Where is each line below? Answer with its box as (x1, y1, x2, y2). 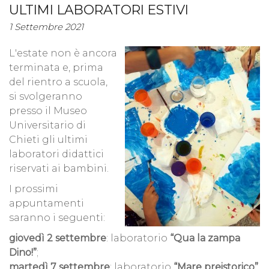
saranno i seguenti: (9, 212, 105, 224)
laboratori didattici (9, 148, 104, 160)
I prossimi (9, 183, 58, 195)
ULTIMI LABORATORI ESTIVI (9, 2, 189, 17)
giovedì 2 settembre (9, 232, 106, 244)
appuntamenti (9, 198, 84, 210)
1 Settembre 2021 (9, 21, 83, 32)
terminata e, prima (9, 62, 103, 74)
